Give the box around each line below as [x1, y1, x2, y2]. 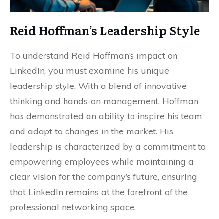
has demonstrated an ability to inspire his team [10, 110, 202, 122]
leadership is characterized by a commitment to [10, 141, 206, 153]
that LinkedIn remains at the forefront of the [10, 186, 188, 198]
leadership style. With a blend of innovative [10, 80, 187, 92]
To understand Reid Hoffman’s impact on [10, 50, 177, 62]
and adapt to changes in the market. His [10, 126, 173, 137]
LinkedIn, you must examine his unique [10, 65, 169, 77]
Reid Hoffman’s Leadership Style [10, 22, 200, 39]
